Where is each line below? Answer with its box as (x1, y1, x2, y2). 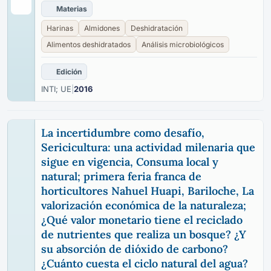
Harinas (47, 24, 73, 33)
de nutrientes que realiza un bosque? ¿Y (41, 227, 246, 241)
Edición (56, 67, 82, 76)
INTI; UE (41, 84, 71, 94)
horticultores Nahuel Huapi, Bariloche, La (41, 184, 254, 198)
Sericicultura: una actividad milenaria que (41, 140, 255, 154)
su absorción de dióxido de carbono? (41, 242, 228, 256)
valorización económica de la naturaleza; (41, 198, 246, 212)
